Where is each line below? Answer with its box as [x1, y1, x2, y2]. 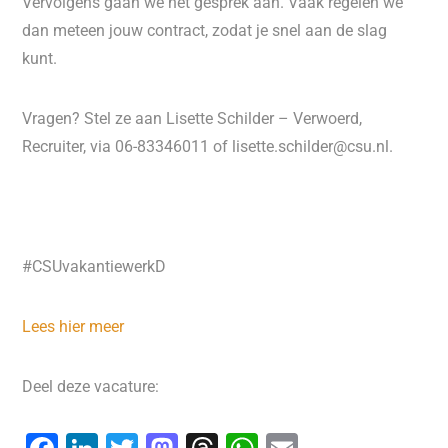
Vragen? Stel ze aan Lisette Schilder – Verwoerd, [22, 109, 363, 128]
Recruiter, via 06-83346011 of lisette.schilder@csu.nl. [22, 137, 398, 156]
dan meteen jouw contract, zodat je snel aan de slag [22, 21, 388, 40]
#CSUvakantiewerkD [22, 257, 167, 276]
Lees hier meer [22, 317, 125, 336]
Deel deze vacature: [22, 377, 160, 396]
